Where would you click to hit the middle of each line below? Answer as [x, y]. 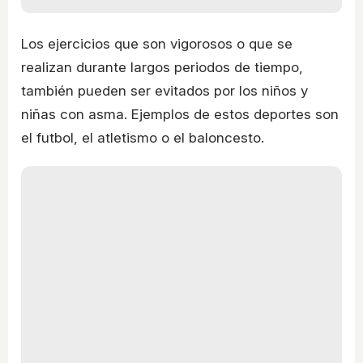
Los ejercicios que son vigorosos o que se [157, 43]
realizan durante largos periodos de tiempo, [162, 67]
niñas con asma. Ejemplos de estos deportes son [180, 114]
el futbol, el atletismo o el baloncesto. [143, 137]
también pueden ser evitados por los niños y [164, 90]
